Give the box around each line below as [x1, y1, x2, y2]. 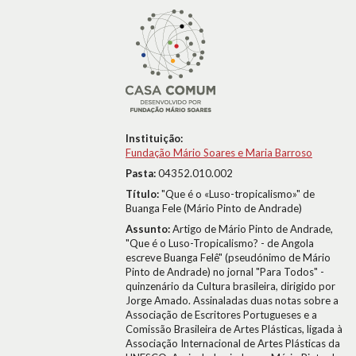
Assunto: [126, 222, 172, 235]
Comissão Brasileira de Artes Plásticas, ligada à [126, 323, 342, 335]
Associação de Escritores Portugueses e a [126, 308, 317, 321]
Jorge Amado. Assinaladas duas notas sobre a [126, 294, 339, 307]
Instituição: [126, 132, 183, 145]
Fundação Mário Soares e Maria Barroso [126, 146, 312, 159]
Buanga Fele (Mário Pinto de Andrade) [126, 202, 302, 215]
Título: [126, 188, 161, 200]
